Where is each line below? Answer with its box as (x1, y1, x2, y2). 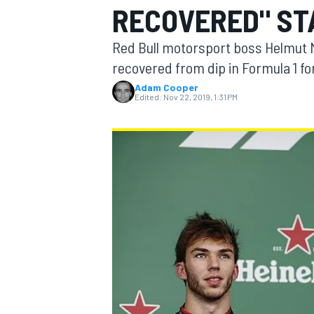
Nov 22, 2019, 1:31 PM (163, 92, 238, 102)
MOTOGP (109, 88, 149, 102)
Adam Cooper (135, 81, 198, 93)
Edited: (135, 92, 162, 102)
